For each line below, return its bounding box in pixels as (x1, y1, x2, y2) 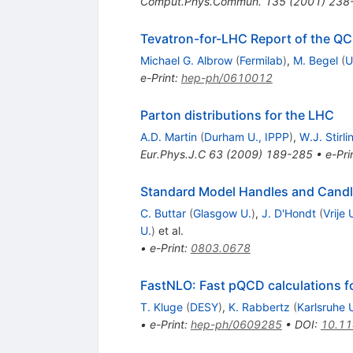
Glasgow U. (192, 206, 251, 221)
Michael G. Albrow (139, 54, 232, 68)
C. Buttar (139, 206, 186, 221)
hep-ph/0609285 (190, 318, 282, 332)
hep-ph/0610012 (180, 71, 273, 85)
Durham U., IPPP (203, 130, 289, 144)
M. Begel (292, 54, 338, 68)
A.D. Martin (139, 130, 197, 144)
